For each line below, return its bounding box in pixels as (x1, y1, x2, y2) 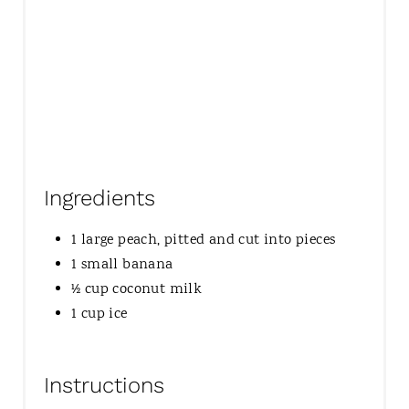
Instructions (43, 372, 164, 399)
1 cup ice (70, 304, 128, 326)
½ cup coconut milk (70, 279, 203, 301)
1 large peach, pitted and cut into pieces (70, 230, 336, 252)
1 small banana (70, 255, 173, 277)
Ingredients (43, 185, 155, 212)
